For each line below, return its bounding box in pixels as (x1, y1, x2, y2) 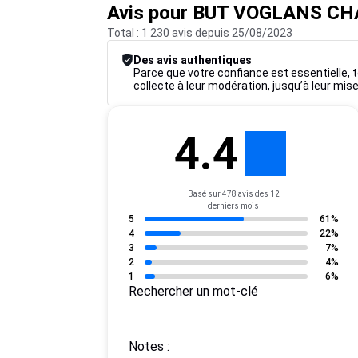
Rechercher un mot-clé (137, 284, 259, 299)
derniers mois (208, 201, 260, 210)
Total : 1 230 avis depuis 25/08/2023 (107, 26, 293, 39)
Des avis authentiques (133, 54, 253, 66)
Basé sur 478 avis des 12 (187, 189, 280, 198)
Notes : (137, 339, 170, 354)
